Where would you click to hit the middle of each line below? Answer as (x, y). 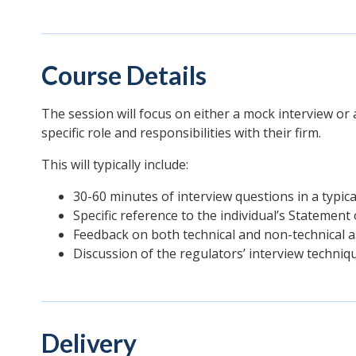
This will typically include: (115, 164)
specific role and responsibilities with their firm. (181, 132)
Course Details (124, 75)
